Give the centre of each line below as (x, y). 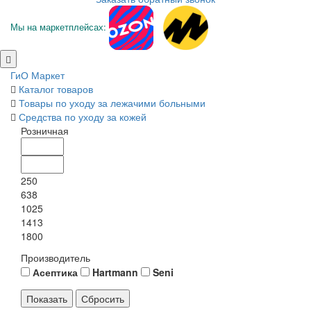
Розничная (45, 130)
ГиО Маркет (37, 75)
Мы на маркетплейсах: (58, 26)
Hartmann (115, 272)
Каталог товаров (56, 89)
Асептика (55, 272)
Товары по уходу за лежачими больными (112, 102)
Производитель (56, 257)
